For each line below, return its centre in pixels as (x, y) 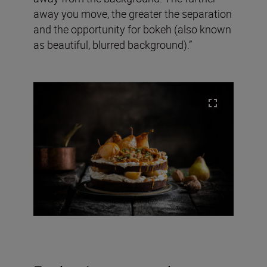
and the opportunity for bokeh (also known (132, 29)
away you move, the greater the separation (133, 13)
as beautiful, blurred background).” (113, 44)
